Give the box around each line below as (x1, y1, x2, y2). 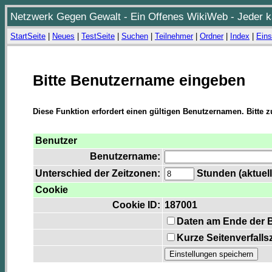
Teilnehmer (155, 32, 193, 41)
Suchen (121, 32, 148, 41)
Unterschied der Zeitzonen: (35, 168, 160, 179)
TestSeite (81, 32, 115, 41)
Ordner (200, 32, 223, 41)
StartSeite (10, 32, 46, 41)
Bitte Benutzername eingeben (33, 72, 245, 89)
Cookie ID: (112, 200, 160, 211)
